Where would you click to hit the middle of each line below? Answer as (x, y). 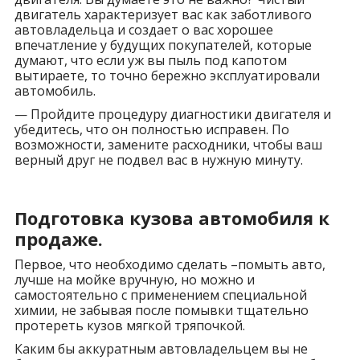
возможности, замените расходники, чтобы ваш (168, 144)
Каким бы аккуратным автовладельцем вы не (161, 348)
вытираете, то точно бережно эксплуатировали (167, 75)
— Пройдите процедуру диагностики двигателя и (172, 114)
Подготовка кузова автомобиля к (172, 217)
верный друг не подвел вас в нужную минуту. (158, 160)
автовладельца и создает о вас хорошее (143, 29)
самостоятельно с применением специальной (160, 295)
